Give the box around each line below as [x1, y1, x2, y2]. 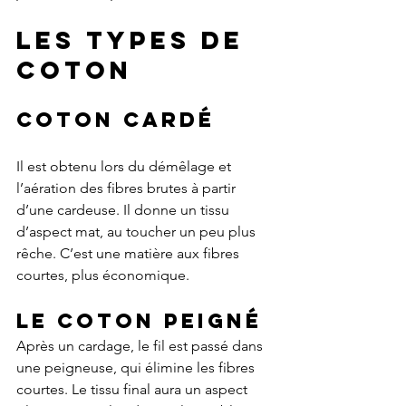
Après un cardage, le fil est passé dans [16, 337, 266, 355]
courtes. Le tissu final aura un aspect [16, 381, 251, 399]
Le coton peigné [16, 308, 262, 334]
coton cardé [16, 107, 215, 133]
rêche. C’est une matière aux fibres [16, 245, 243, 263]
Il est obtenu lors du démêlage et [16, 158, 235, 176]
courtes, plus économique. [16, 266, 189, 285]
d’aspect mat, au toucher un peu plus [16, 223, 259, 241]
